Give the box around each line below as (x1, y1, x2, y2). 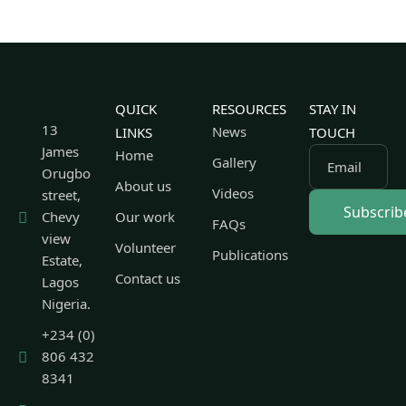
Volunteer (115, 238, 176, 256)
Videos (212, 184, 254, 202)
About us (115, 177, 171, 195)
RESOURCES (212, 100, 286, 118)
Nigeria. (42, 295, 92, 313)
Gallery (212, 153, 256, 171)
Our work (115, 208, 175, 226)
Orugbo (42, 164, 92, 182)
